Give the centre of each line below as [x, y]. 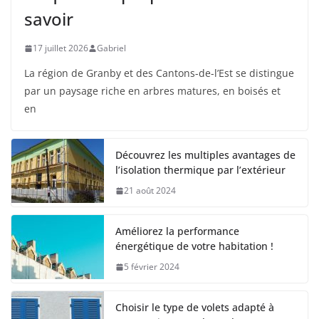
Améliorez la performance [177, 231]
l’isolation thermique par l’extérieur [200, 170]
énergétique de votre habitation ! [194, 246]
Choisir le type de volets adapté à [195, 308]
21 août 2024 [150, 191]
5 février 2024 [152, 267]
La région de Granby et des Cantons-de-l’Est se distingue [159, 73]
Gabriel [111, 48]
